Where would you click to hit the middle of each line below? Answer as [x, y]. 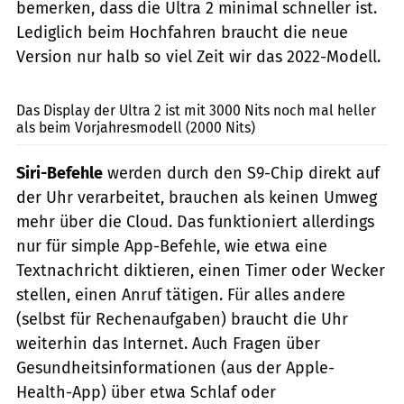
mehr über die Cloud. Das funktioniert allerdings [195, 221]
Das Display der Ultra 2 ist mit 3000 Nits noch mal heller [196, 110]
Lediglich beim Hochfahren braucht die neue [182, 32]
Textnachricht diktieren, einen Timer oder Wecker [201, 270]
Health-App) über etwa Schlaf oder [146, 392]
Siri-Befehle [60, 173]
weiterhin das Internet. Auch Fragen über [168, 343]
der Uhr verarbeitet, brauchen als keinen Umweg [197, 197]
